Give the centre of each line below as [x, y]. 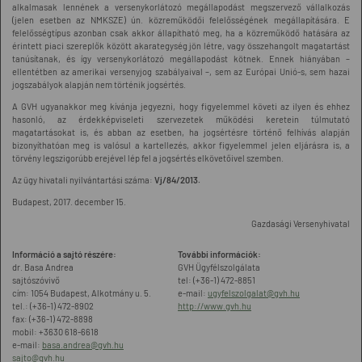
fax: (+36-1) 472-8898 [53, 319]
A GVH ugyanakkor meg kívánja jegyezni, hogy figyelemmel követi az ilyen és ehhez [181, 106]
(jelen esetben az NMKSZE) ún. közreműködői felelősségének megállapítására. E [181, 20]
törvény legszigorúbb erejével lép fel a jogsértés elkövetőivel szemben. [148, 158]
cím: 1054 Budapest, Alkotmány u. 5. [82, 293]
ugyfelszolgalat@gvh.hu [254, 293]
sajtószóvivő [36, 280]
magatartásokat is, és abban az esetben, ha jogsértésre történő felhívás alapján [181, 132]
